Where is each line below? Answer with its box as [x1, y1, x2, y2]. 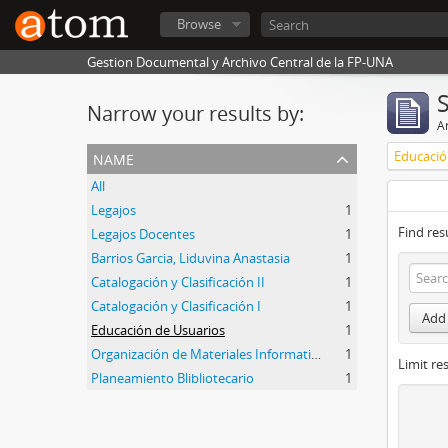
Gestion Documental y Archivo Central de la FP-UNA [87, 53, 393, 71]
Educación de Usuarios [91, 321, 225, 339]
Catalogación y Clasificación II [91, 273, 265, 291]
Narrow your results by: [87, 100, 304, 127]
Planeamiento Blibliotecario [91, 369, 254, 387]
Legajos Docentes [91, 225, 195, 243]
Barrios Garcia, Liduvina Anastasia [91, 249, 290, 267]
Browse [177, 15, 221, 33]
